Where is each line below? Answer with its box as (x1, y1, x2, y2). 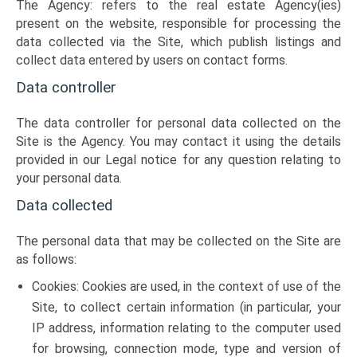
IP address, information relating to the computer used (32, 320, 341, 335)
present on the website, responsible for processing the (16, 16, 341, 31)
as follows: (16, 252, 76, 267)
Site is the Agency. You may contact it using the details (16, 134, 341, 149)
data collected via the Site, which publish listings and (16, 34, 341, 49)
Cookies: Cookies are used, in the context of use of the (32, 279, 341, 294)
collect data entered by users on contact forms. (16, 53, 288, 68)
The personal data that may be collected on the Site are (16, 233, 341, 249)
